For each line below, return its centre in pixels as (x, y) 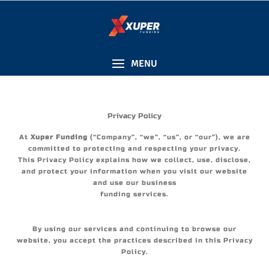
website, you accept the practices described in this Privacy (134, 240)
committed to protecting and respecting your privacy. (134, 149)
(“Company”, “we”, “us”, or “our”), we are (169, 137)
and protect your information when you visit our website (134, 171)
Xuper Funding (59, 137)
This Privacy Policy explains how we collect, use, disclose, (134, 160)
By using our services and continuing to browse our (134, 229)
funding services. (134, 194)
